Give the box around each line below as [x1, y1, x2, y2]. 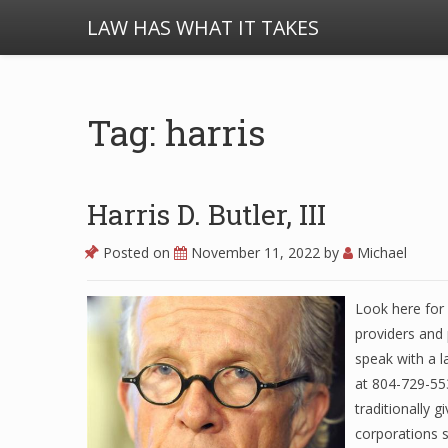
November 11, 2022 [191, 243, 324, 262]
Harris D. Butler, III [87, 196, 326, 233]
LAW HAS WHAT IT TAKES [87, 14, 319, 41]
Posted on [99, 243, 174, 262]
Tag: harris [87, 109, 266, 155]
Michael [353, 243, 407, 262]
